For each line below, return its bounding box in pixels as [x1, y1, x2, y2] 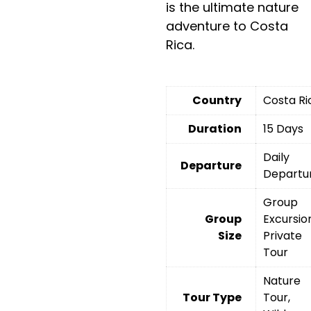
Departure [180, 157, 242, 174]
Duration [188, 120, 242, 137]
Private [263, 227, 303, 244]
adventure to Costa [166, 17, 289, 35]
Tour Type [183, 289, 242, 305]
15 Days [263, 120, 304, 137]
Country [192, 92, 242, 108]
